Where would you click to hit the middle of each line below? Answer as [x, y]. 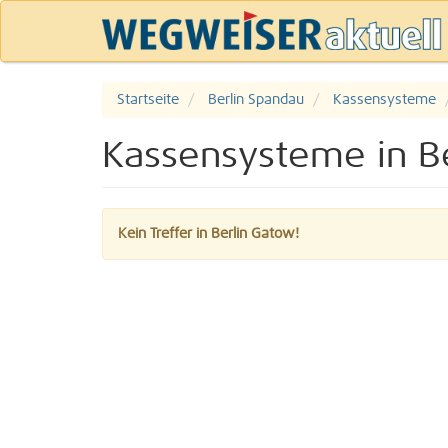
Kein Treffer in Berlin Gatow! [208, 234]
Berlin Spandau [256, 100]
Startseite [148, 100]
